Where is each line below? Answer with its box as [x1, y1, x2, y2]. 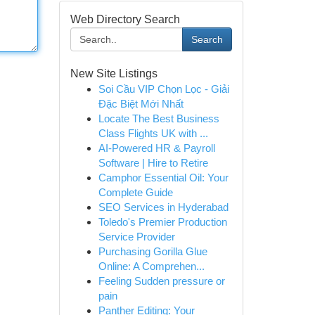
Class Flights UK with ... [98, 127, 208, 139]
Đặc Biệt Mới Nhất [98, 98, 184, 110]
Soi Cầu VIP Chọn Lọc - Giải [98, 83, 229, 95]
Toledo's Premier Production [98, 216, 227, 228]
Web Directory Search [70, 13, 180, 25]
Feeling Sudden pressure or [98, 275, 225, 287]
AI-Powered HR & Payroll [98, 142, 215, 154]
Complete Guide [98, 186, 173, 198]
